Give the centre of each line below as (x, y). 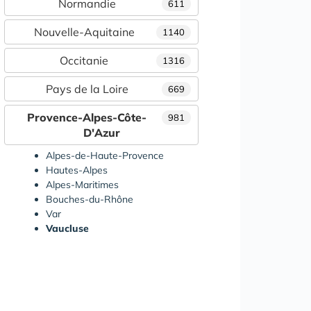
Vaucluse (67, 229)
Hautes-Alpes (77, 170)
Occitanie (84, 61)
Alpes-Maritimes (82, 185)
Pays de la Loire (87, 89)
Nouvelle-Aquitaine (84, 32)
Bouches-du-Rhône (90, 200)
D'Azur (101, 133)
